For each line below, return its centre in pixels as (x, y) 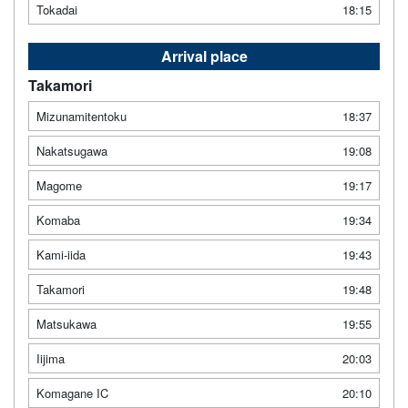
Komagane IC (72, 393)
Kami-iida (61, 254)
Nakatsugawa (72, 150)
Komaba (58, 219)
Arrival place (204, 56)
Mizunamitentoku (82, 116)
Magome (59, 185)
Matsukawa (66, 323)
